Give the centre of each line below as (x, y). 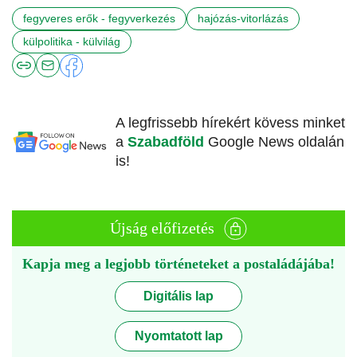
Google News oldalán (276, 142)
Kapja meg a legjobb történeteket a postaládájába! (178, 264)
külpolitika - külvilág (72, 42)
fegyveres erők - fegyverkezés (99, 19)
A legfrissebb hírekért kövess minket (230, 123)
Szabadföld (168, 142)
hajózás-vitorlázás (243, 19)
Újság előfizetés (162, 228)
